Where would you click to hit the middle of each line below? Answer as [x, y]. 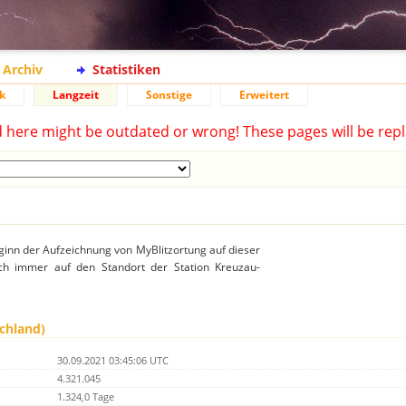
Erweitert [264, 95]
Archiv [23, 69]
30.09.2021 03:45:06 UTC [113, 361]
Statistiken [126, 69]
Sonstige [169, 95]
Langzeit [76, 95]
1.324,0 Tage [86, 397]
